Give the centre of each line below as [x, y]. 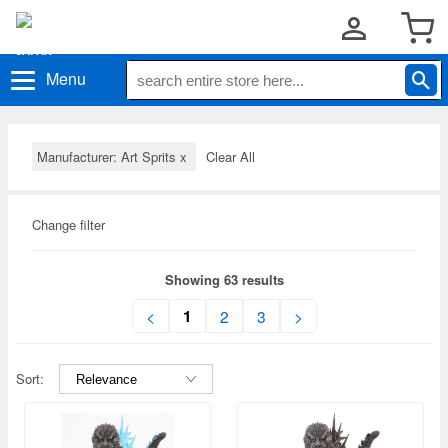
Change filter [68, 224]
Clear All [230, 156]
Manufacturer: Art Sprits [108, 156]
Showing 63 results [224, 279]
